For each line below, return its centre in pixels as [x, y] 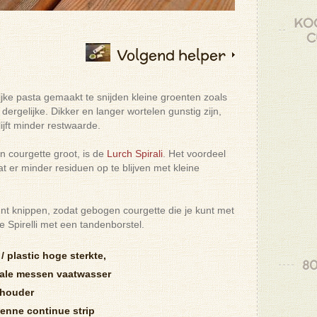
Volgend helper [171, 55]
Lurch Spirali [135, 154]
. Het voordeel [194, 154]
